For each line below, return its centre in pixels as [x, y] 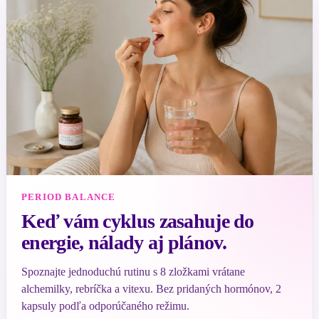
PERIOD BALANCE [69, 197]
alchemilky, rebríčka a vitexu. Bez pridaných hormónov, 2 [151, 289]
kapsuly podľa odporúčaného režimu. [105, 306]
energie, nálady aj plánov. [124, 243]
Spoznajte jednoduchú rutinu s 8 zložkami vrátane [133, 272]
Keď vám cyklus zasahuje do [138, 221]
